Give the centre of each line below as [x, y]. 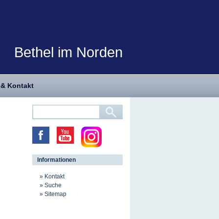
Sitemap [55, 194]
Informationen [56, 160]
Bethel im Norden [68, 52]
